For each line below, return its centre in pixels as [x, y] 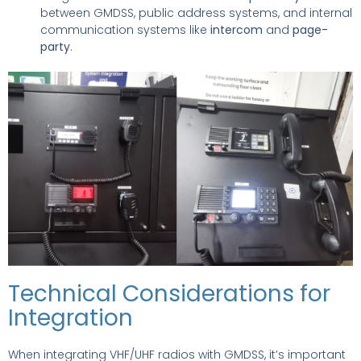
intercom [237, 30]
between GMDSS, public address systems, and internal [196, 13]
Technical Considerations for [169, 293]
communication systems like [125, 30]
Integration [71, 317]
